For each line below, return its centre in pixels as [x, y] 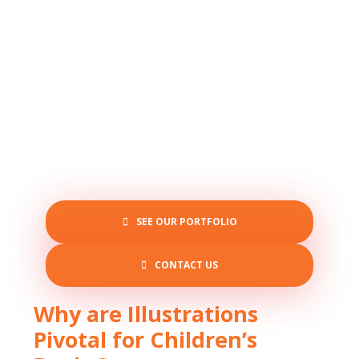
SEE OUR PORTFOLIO [186, 222]
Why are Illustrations [146, 314]
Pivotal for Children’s [145, 340]
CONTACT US [186, 265]
